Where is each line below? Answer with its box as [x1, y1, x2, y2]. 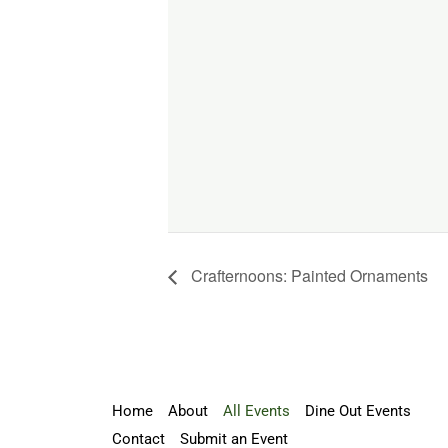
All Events [223, 402, 290, 421]
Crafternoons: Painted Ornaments [187, 264, 428, 288]
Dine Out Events [305, 402, 411, 421]
